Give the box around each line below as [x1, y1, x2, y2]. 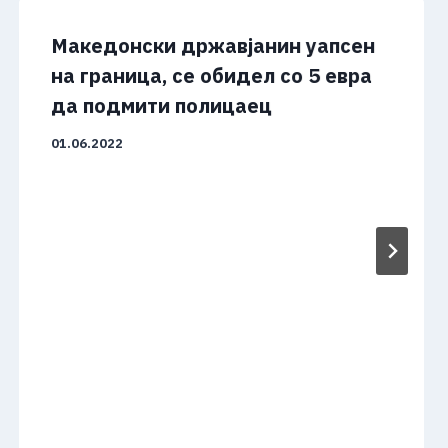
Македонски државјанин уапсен [50, 32, 375, 60]
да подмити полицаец [50, 92, 272, 120]
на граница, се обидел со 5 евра [50, 62, 372, 90]
